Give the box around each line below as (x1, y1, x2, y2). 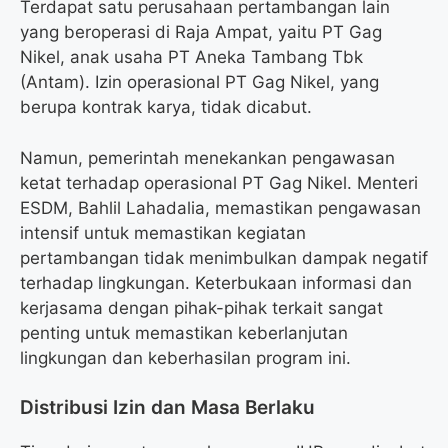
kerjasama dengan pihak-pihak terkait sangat (20, 297, 383, 318)
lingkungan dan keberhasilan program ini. (20, 347, 351, 368)
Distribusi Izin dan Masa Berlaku (20, 396, 315, 420)
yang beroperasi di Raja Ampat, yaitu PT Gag (20, 22, 382, 43)
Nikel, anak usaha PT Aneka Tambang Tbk (20, 47, 363, 68)
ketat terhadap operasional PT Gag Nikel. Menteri (20, 172, 418, 193)
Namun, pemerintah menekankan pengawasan (20, 147, 395, 168)
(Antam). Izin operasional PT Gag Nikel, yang (20, 72, 379, 93)
